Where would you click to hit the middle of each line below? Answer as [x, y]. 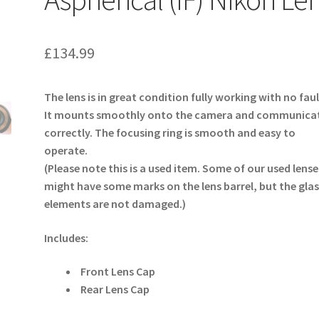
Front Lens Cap [117, 272]
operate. [66, 151]
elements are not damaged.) [115, 204]
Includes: [67, 237]
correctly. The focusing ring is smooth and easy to [170, 133]
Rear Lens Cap [114, 289]
